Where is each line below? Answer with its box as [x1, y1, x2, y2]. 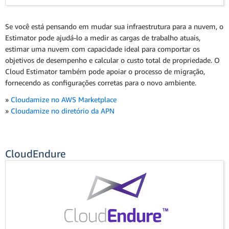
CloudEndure [5, 148, 66, 160]
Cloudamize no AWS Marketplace [11, 95, 117, 104]
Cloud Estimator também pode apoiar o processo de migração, [5, 66, 205, 76]
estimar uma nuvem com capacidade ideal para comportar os [5, 44, 200, 53]
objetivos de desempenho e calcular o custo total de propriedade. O [5, 55, 220, 64]
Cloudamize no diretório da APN [11, 106, 114, 116]
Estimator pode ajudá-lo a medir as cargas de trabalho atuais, [5, 33, 200, 42]
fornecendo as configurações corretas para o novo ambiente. [5, 78, 196, 87]
